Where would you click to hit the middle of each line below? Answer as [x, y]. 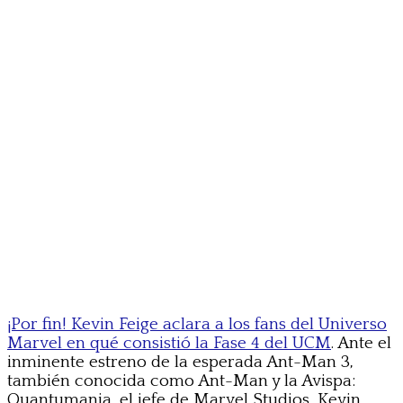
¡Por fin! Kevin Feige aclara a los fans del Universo [197, 325]
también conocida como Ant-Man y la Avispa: [181, 381]
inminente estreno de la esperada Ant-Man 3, [180, 363]
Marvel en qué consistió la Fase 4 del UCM [169, 344]
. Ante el [361, 344]
